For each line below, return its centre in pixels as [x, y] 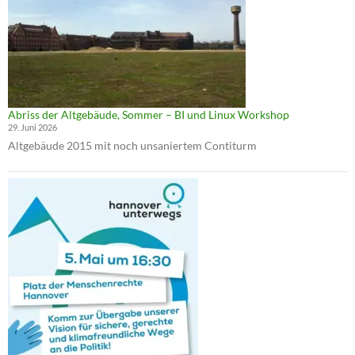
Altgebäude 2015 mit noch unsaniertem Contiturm [132, 145]
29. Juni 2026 [32, 127]
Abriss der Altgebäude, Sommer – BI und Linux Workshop [149, 114]
